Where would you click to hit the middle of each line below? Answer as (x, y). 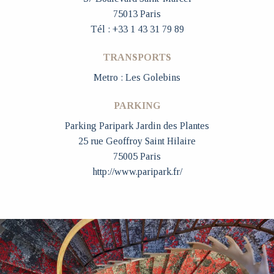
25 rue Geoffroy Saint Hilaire (137, 141)
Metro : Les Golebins (137, 77)
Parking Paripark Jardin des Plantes (137, 125)
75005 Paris (137, 156)
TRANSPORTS (137, 57)
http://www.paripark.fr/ (137, 171)
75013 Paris (137, 14)
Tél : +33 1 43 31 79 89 (137, 29)
